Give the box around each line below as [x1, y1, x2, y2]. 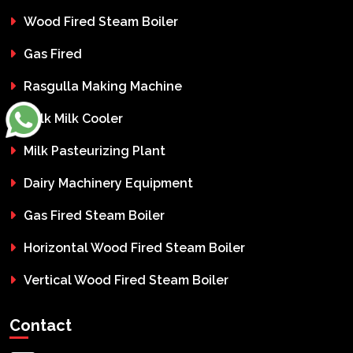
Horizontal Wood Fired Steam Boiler [24, 240, 245, 255]
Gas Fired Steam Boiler [24, 207, 165, 223]
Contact [9, 315, 72, 335]
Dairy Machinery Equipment [24, 175, 193, 191]
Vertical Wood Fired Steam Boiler [24, 272, 229, 288]
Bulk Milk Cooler [24, 110, 123, 126]
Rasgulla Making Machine [24, 78, 182, 94]
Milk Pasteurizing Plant [24, 143, 165, 158]
